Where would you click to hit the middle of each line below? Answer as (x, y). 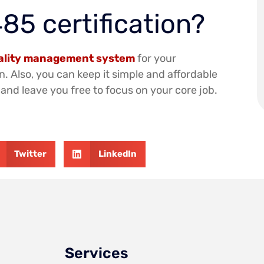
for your (156, 59)
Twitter (31, 154)
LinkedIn (117, 154)
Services (96, 253)
